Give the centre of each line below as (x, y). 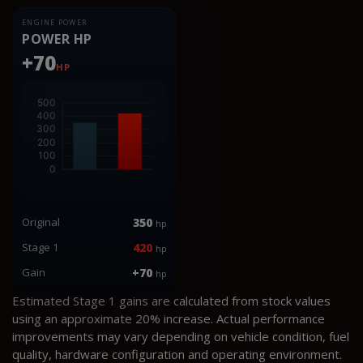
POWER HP (58, 38)
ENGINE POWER (55, 22)
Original (41, 222)
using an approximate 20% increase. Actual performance (169, 318)
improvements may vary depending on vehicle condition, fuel (181, 336)
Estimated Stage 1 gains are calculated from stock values (171, 300)
